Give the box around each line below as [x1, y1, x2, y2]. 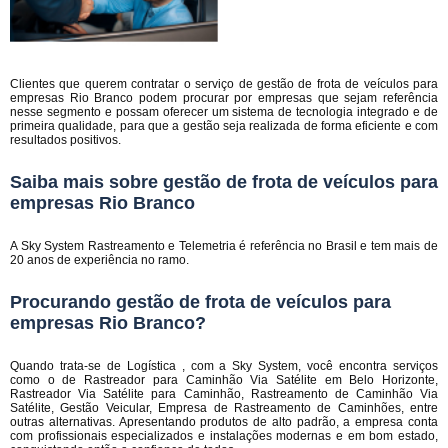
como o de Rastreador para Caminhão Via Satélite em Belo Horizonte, [10, 373, 438, 387]
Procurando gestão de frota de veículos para [10, 292, 391, 312]
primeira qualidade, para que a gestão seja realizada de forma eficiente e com [10, 119, 438, 133]
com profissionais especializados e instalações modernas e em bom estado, [10, 429, 438, 443]
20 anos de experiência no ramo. [10, 253, 189, 267]
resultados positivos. [10, 133, 121, 147]
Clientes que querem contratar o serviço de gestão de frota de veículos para [10, 77, 438, 91]
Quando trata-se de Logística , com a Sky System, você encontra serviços [10, 359, 438, 373]
